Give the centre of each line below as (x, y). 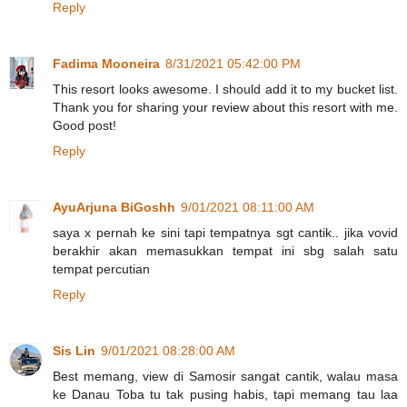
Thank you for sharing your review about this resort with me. (225, 107)
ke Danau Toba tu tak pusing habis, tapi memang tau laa (225, 394)
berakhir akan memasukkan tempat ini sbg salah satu (225, 250)
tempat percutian (101, 268)
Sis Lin (74, 350)
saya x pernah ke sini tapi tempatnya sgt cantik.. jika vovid (225, 232)
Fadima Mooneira (106, 63)
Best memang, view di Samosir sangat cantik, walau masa (225, 376)
